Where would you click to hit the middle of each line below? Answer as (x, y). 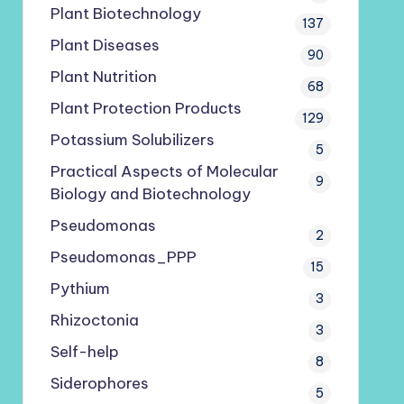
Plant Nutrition (103, 77)
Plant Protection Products (146, 108)
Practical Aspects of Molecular (164, 171)
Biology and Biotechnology (150, 194)
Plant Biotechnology (125, 14)
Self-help (84, 352)
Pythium (80, 289)
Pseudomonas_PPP (123, 257)
